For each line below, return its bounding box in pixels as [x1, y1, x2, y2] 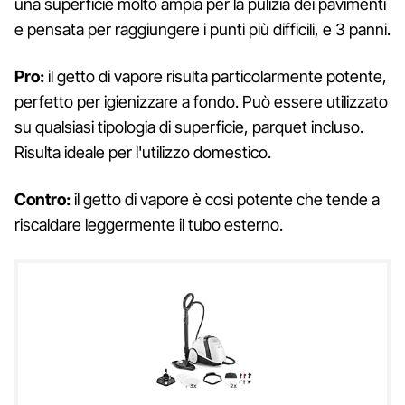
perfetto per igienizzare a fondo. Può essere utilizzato [14, 92, 388, 112]
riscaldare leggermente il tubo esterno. [14, 215, 283, 235]
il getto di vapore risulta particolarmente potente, [48, 67, 387, 87]
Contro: [14, 190, 74, 210]
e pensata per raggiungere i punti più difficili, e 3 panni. [14, 20, 391, 40]
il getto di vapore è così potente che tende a [74, 190, 380, 210]
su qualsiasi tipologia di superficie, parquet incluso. [14, 118, 363, 137]
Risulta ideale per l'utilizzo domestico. [14, 143, 271, 163]
